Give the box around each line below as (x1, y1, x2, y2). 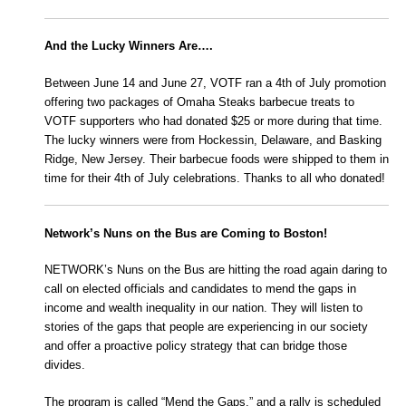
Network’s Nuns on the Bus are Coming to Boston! (44, 226, 327, 240)
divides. (44, 358, 85, 372)
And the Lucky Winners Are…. (44, 39, 213, 53)
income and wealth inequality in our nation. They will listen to (44, 301, 362, 315)
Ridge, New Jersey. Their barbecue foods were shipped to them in (44, 151, 389, 166)
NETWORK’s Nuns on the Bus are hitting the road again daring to (44, 263, 387, 277)
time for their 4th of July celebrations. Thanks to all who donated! (44, 170, 385, 185)
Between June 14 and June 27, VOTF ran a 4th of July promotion (44, 75, 386, 90)
